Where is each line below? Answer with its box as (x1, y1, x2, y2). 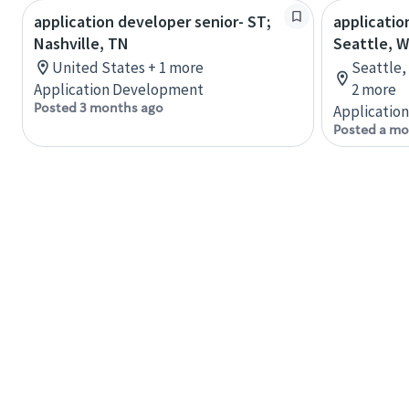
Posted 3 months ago (34, 99, 163, 116)
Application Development (34, 79, 204, 100)
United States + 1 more (52, 57, 204, 78)
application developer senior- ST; (34, 10, 271, 32)
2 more (351, 79, 396, 100)
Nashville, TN (34, 32, 129, 54)
